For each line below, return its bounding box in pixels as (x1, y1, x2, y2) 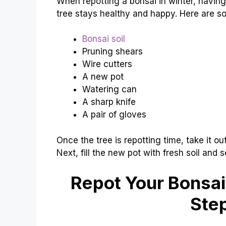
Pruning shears (82, 46, 143, 57)
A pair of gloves (82, 109, 146, 120)
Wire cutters (82, 59, 132, 70)
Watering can (82, 84, 137, 95)
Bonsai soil (82, 34, 125, 44)
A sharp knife (82, 97, 136, 107)
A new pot (82, 72, 124, 82)
